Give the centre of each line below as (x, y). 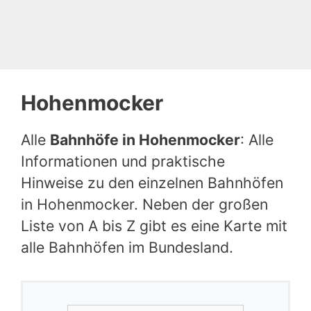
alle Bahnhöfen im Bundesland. (127, 247)
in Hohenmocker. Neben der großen (144, 204)
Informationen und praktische (123, 161)
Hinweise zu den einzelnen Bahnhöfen (152, 183)
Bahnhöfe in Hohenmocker (145, 140)
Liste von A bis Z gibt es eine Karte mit (154, 226)
